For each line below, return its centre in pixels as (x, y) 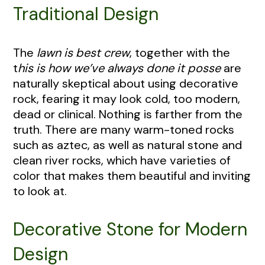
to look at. (41, 191)
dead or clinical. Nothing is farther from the (128, 114)
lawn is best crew (83, 52)
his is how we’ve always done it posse (119, 68)
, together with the (180, 52)
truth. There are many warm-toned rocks (124, 129)
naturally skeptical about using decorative (126, 83)
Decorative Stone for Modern (130, 229)
